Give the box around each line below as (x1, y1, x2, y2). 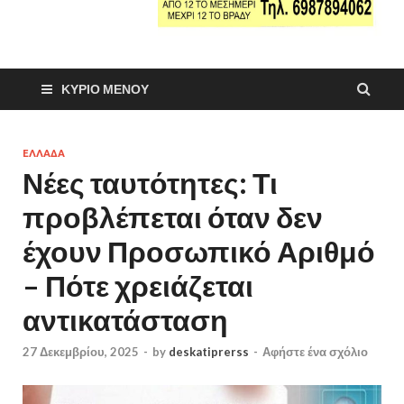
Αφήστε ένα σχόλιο (262, 344, 368, 360)
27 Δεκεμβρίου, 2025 (23, 344, 139, 360)
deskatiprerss (169, 344, 249, 360)
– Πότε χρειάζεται (23, 267, 253, 303)
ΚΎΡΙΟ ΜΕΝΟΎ (61, 80, 149, 96)
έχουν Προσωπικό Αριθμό (23, 233, 375, 269)
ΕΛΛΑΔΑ (23, 147, 65, 159)
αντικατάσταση (23, 301, 228, 337)
